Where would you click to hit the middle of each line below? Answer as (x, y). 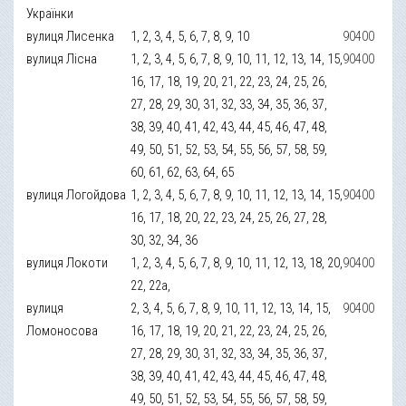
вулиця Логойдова (77, 194)
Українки (50, 13)
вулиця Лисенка (71, 36)
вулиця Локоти (68, 262)
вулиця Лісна (62, 58)
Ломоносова (63, 330)
